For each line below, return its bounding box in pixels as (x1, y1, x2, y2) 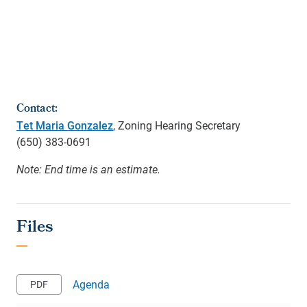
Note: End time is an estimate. (16, 162, 160, 177)
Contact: (16, 100, 58, 119)
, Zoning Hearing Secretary (113, 118, 241, 133)
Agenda (73, 277, 110, 292)
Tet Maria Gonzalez (16, 118, 113, 133)
